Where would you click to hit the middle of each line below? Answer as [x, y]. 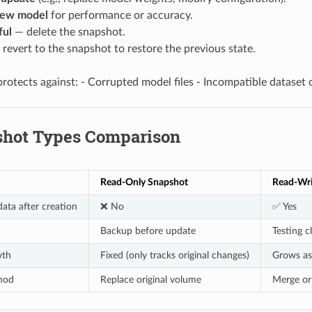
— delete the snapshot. [68, 32]
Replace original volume [150, 279]
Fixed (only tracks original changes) [174, 255]
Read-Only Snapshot [144, 182]
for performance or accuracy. [120, 15]
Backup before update [148, 231]
